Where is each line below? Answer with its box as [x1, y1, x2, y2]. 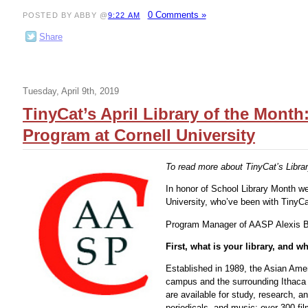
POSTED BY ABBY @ [23, 10, 108, 19]
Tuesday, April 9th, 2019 [23, 86, 119, 97]
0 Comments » [147, 9, 206, 20]
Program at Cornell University [23, 126, 255, 145]
